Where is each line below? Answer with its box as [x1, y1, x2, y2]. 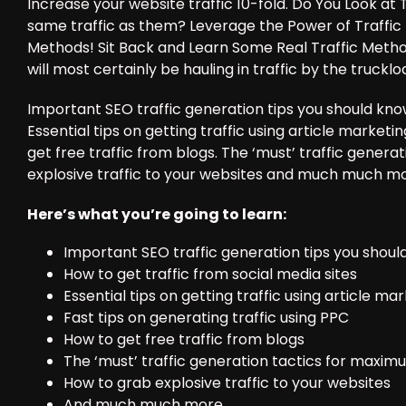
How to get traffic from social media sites [63, 264, 357, 285]
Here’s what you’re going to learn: [27, 204, 286, 225]
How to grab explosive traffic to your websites [63, 372, 391, 393]
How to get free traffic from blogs [63, 329, 304, 350]
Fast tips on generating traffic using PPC [63, 307, 349, 328]
